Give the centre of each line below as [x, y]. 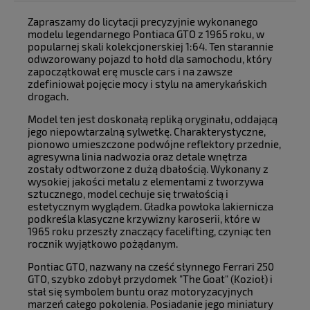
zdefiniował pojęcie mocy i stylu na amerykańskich [147, 84]
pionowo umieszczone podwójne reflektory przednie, [154, 144]
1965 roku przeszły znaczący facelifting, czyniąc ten [149, 231]
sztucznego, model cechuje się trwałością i [128, 194]
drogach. [48, 97]
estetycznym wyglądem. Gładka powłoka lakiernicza [151, 207]
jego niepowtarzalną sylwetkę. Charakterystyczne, [147, 132]
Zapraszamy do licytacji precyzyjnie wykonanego [143, 22]
